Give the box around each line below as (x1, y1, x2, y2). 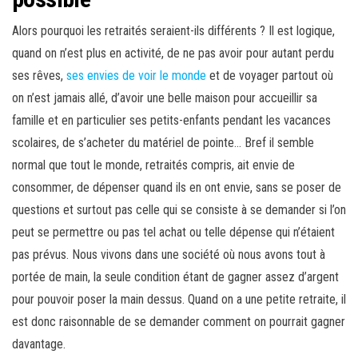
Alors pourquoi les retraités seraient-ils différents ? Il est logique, (12, 23, 335, 39)
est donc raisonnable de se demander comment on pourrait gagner (12, 314, 345, 330)
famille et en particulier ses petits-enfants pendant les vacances (12, 113, 331, 129)
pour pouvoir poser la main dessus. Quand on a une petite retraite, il (12, 292, 346, 308)
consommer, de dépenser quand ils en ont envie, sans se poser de (12, 180, 341, 196)
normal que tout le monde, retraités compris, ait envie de (12, 157, 295, 173)
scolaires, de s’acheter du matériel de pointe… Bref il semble (12, 135, 314, 151)
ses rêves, (12, 68, 66, 84)
